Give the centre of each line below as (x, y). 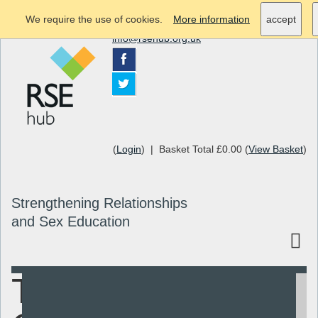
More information (212, 19)
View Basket (276, 149)
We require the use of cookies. (94, 19)
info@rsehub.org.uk (157, 38)
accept (281, 19)
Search (239, 296)
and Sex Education (71, 221)
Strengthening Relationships (99, 203)
